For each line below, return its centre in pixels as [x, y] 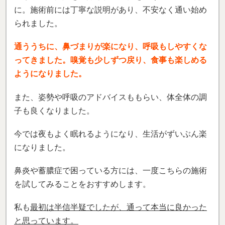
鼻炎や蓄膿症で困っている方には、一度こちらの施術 [110, 170]
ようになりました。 [50, 74]
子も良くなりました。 [54, 110]
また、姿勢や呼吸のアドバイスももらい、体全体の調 [110, 97]
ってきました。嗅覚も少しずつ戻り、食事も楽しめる [110, 60]
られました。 [38, 24]
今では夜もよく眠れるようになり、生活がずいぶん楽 [110, 134]
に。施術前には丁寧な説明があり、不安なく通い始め [110, 10]
